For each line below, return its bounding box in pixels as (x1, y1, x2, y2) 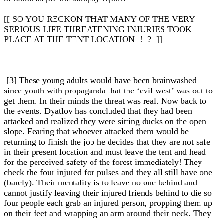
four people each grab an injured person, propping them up (4, 198, 212, 208)
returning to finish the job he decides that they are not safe (4, 137, 210, 146)
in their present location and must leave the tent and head (4, 147, 206, 157)
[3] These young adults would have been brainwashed (4, 75, 197, 85)
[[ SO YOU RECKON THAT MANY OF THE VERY (4, 14, 195, 24)
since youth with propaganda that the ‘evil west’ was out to (4, 86, 213, 95)
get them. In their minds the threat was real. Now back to (4, 96, 206, 106)
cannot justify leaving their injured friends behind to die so (4, 188, 212, 198)
